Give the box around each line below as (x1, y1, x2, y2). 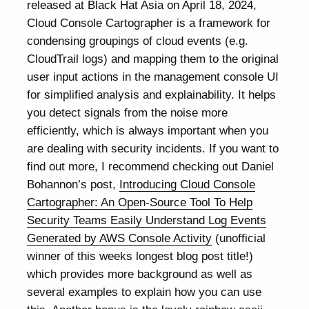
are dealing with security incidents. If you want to (27, 141, 279, 156)
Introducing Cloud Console (119, 177, 256, 192)
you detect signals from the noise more (27, 106, 228, 120)
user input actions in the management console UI (27, 70, 279, 84)
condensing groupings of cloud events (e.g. (27, 34, 249, 48)
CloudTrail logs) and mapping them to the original (27, 52, 279, 66)
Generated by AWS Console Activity (27, 231, 212, 246)
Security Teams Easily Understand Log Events (27, 213, 267, 228)
